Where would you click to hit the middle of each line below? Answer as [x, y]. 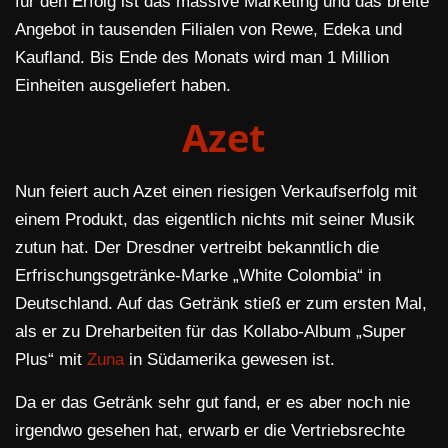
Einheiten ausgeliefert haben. [123, 86]
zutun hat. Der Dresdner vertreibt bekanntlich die [197, 248]
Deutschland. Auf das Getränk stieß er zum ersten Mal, [221, 304]
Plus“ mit [51, 360]
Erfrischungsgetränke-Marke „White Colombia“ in [198, 276]
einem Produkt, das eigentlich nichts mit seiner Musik [215, 220]
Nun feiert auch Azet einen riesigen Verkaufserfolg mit [216, 192]
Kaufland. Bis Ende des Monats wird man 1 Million [202, 58]
